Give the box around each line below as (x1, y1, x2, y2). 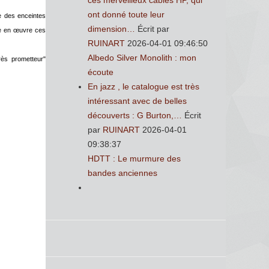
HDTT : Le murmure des (88, 154, 181, 163)
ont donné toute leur (88, 10, 165, 19)
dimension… (88, 24, 135, 34)
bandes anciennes (88, 168, 157, 178)
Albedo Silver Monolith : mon (88, 53, 196, 62)
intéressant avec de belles (88, 96, 187, 106)
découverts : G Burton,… (88, 110, 182, 120)
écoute (88, 67, 113, 77)
